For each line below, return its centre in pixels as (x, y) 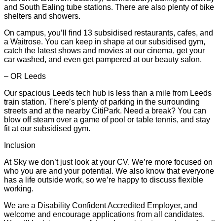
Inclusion (20, 146)
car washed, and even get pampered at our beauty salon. (103, 60)
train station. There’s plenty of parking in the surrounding (102, 102)
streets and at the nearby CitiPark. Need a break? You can (105, 111)
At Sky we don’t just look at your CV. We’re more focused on (108, 162)
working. (19, 189)
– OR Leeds (25, 76)
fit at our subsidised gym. (47, 129)
